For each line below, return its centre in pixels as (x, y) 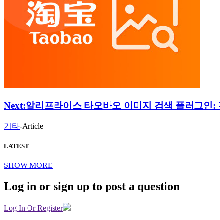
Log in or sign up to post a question (92, 186)
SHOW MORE (28, 165)
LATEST (16, 146)
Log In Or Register (33, 208)
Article (33, 126)
